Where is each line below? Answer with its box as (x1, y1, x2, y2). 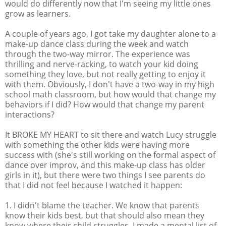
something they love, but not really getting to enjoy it (5, 68, 206, 80)
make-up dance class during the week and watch (5, 38, 189, 49)
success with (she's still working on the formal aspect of (5, 149, 215, 160)
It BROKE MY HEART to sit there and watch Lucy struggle (5, 129, 216, 140)
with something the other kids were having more (5, 139, 190, 150)
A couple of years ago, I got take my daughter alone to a (5, 28, 216, 39)
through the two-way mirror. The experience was (5, 48, 190, 60)
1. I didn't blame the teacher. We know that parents (5, 199, 199, 211)
